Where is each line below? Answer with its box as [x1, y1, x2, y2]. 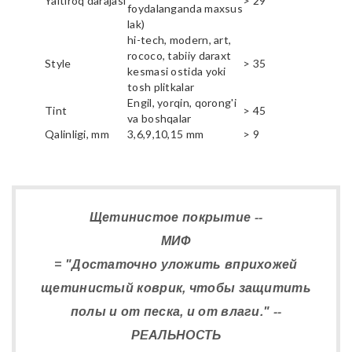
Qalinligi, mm [45, 126, 109, 141]
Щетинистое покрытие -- [89, 210, 263, 224]
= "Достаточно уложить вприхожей [54, 257, 298, 271]
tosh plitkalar [127, 79, 195, 93]
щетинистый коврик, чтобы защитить [41, 280, 311, 295]
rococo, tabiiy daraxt [127, 48, 232, 62]
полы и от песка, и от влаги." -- [70, 304, 282, 318]
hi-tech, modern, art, [127, 32, 232, 46]
